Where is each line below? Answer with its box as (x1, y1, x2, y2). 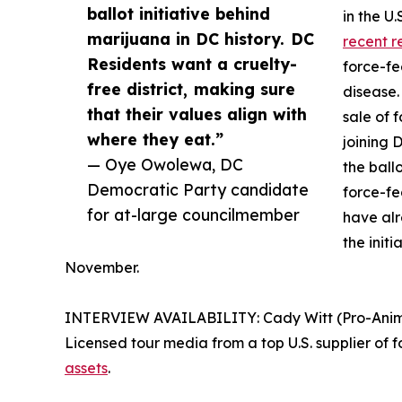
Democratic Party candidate (87, 179, 309, 199)
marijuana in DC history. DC (87, 28, 314, 48)
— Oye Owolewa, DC (87, 153, 243, 174)
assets (65, 358, 108, 377)
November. (65, 258, 139, 276)
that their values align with (87, 103, 307, 124)
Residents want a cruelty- (87, 53, 297, 74)
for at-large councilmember (87, 204, 300, 224)
